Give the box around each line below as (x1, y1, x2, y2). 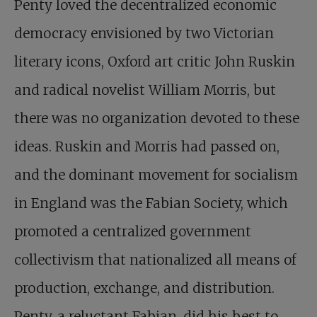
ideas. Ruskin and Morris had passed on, (14, 138, 279, 155)
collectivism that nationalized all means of (14, 251, 296, 268)
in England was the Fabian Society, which (14, 195, 288, 212)
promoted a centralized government (14, 223, 251, 240)
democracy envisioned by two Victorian (14, 25, 274, 42)
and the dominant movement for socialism (14, 166, 298, 183)
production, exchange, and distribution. (14, 279, 275, 296)
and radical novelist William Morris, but (14, 81, 276, 98)
